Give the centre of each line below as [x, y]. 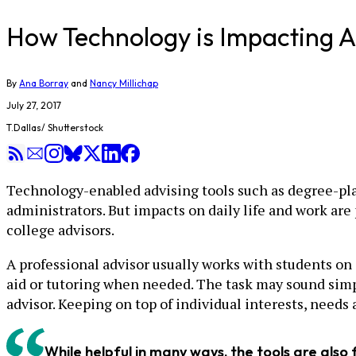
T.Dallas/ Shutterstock [55, 128]
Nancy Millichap [124, 83]
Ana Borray [44, 83]
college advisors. [60, 230]
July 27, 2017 [34, 105]
